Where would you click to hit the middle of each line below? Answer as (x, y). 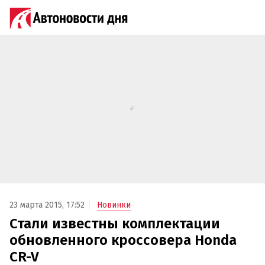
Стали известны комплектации (115, 224)
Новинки (114, 205)
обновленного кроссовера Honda (123, 240)
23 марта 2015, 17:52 (47, 205)
